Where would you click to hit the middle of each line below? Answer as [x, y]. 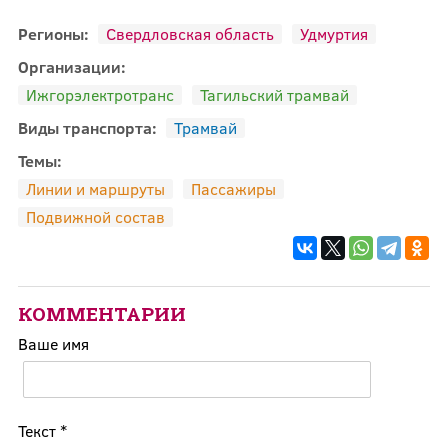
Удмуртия [333, 33]
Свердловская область [189, 33]
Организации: [73, 66]
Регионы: [55, 33]
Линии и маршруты [95, 188]
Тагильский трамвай [274, 94]
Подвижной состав [95, 216]
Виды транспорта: [89, 127]
